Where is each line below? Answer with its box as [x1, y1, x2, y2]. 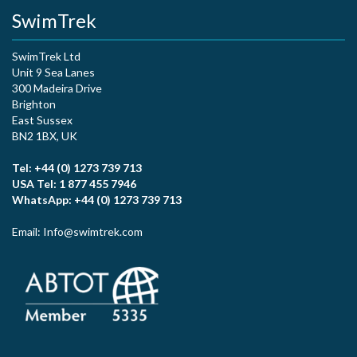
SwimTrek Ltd [12, 49, 80, 63]
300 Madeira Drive [12, 81, 102, 95]
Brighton [12, 97, 56, 111]
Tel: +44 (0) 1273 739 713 [12, 161, 142, 175]
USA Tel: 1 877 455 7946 [12, 177, 136, 190]
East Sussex [12, 113, 73, 127]
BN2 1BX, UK [12, 129, 77, 143]
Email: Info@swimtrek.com [12, 225, 143, 238]
